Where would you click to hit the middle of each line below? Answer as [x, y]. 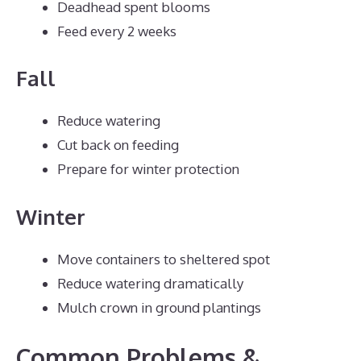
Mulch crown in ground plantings [159, 307]
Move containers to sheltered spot [164, 259]
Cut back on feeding [118, 145]
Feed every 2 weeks [117, 31]
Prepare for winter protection [148, 169]
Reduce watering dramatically [150, 283]
